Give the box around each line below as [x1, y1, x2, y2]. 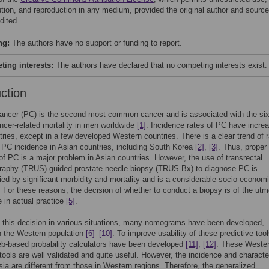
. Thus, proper [218, 142, 267, 151]
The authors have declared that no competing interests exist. [56, 61, 267, 70]
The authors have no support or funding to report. [12, 38, 182, 47]
